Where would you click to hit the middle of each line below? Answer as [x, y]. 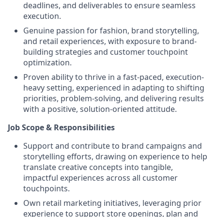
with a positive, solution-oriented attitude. [100, 109]
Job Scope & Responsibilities [61, 127]
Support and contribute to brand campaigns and [113, 146]
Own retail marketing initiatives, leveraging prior [112, 203]
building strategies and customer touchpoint [106, 52]
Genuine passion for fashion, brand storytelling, [111, 31]
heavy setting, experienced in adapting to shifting [114, 88]
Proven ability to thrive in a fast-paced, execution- [114, 77]
